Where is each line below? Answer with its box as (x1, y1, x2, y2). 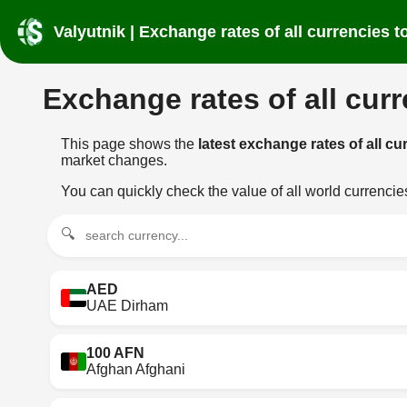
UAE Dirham (86, 297, 169, 313)
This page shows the (61, 135, 199, 152)
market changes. (61, 152, 168, 168)
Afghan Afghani (86, 361, 186, 377)
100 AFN (86, 344, 145, 361)
